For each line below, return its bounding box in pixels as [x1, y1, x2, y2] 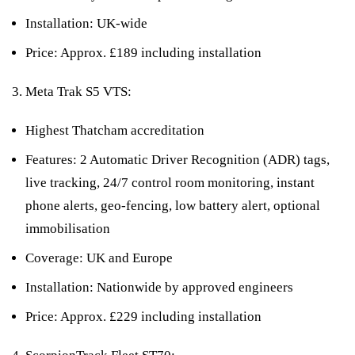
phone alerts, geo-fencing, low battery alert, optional [25, 197, 320, 213]
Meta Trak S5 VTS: [25, 83, 132, 99]
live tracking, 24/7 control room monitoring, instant [25, 174, 315, 190]
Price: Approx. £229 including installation [25, 308, 261, 324]
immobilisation [25, 220, 110, 236]
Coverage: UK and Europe [25, 250, 173, 265]
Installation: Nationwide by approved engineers [25, 279, 293, 295]
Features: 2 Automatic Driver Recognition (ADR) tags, [25, 151, 330, 167]
